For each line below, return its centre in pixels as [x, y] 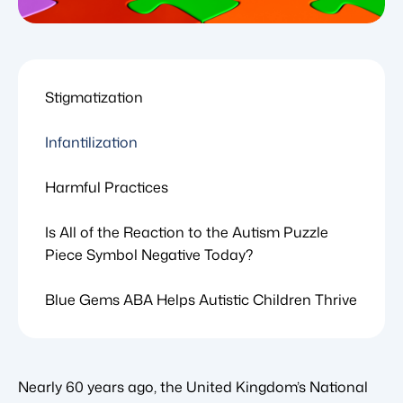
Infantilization [91, 142]
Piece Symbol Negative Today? [149, 255]
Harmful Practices [107, 187]
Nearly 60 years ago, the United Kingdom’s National [193, 387]
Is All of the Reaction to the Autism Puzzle [187, 232]
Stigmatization [94, 97]
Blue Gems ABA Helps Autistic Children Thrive [201, 300]
